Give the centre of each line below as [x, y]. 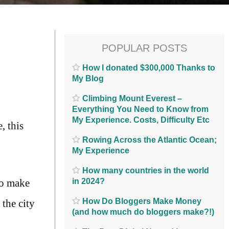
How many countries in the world [146, 170]
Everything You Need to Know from [140, 109]
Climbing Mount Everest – [132, 98]
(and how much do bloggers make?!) [143, 212]
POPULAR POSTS [144, 48]
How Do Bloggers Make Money [142, 201]
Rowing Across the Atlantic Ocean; [150, 140]
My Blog [88, 78]
